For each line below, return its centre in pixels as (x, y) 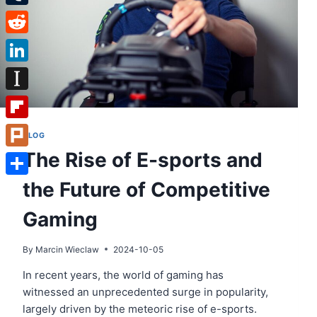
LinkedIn (27, 73)
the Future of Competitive (146, 189)
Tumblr (23, 16)
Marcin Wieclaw (68, 249)
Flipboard (29, 129)
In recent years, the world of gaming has (123, 275)
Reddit (22, 44)
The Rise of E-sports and (143, 160)
